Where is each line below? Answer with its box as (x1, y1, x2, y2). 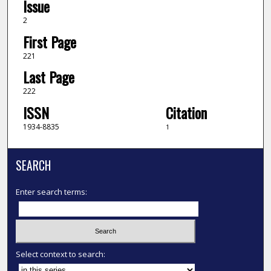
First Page (22, 30, 76, 53)
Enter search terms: (16, 186, 88, 198)
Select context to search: (16, 248, 106, 260)
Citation (165, 101, 207, 123)
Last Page (22, 66, 74, 88)
